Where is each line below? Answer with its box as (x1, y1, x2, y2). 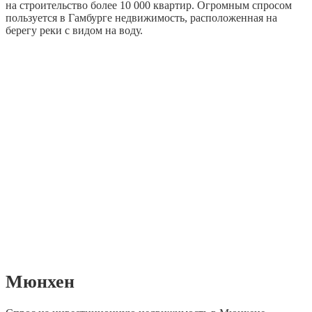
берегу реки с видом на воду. (6, 24, 143, 36)
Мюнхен (6, 271, 75, 292)
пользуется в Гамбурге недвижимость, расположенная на (6, 11, 277, 24)
